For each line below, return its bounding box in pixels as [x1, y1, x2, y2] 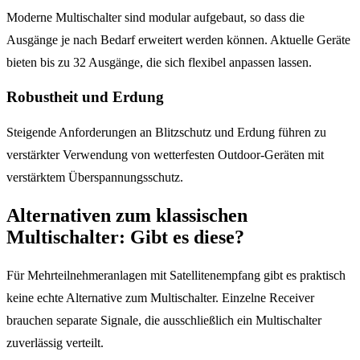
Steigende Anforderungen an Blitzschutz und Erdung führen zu [6, 125, 326, 140]
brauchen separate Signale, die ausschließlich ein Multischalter [6, 313, 321, 327]
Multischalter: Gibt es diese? [6, 227, 244, 248]
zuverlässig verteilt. [6, 336, 104, 350]
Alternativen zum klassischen [6, 205, 247, 227]
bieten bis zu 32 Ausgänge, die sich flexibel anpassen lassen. [6, 55, 312, 69]
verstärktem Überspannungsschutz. [6, 170, 183, 185]
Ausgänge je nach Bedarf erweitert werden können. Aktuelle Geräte [6, 32, 350, 47]
